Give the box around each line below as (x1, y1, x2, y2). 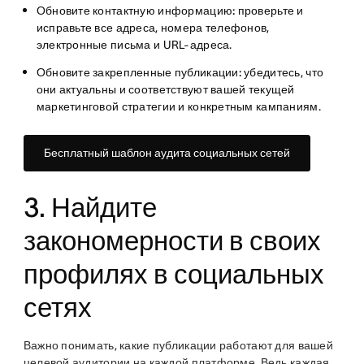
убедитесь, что (244, 66, 324, 79)
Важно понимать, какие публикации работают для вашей (23, 339, 333, 352)
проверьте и (235, 4, 304, 17)
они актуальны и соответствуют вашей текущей (36, 83, 295, 96)
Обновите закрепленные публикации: (36, 66, 245, 79)
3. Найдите (23, 193, 157, 223)
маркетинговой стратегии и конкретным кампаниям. (36, 100, 321, 113)
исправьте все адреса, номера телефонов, (36, 21, 270, 34)
